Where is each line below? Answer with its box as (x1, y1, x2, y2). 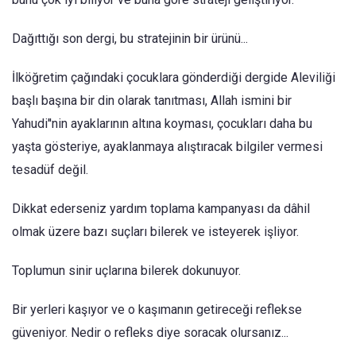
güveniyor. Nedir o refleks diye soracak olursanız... (12, 325, 288, 340)
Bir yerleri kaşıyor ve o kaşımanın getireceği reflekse (12, 302, 302, 317)
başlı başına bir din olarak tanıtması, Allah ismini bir (12, 93, 292, 108)
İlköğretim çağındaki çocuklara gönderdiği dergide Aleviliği (12, 70, 335, 85)
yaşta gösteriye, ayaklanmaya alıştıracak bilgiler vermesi (12, 139, 323, 154)
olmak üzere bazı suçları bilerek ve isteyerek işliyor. (12, 224, 299, 239)
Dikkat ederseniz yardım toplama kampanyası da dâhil (12, 201, 310, 216)
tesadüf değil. (12, 162, 88, 177)
